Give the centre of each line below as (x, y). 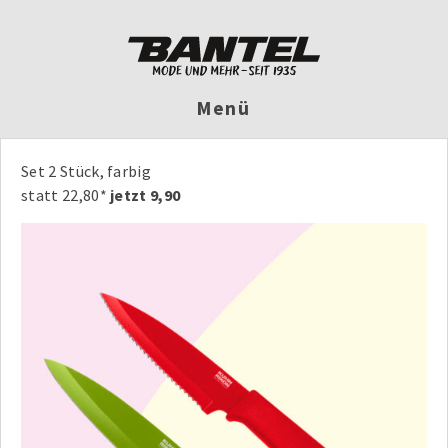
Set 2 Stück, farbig (86, 170)
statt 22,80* (66, 194)
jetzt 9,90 (145, 194)
